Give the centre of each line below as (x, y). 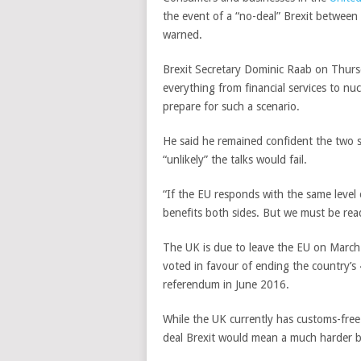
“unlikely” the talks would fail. (235, 160)
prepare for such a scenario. (231, 106)
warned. (183, 35)
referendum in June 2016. (226, 284)
